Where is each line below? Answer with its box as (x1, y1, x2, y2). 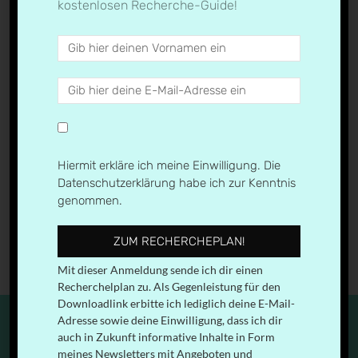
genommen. (58, 193, 123, 208)
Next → (261, 165, 299, 180)
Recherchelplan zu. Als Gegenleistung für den (58, 280, 281, 293)
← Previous (59, 165, 117, 180)
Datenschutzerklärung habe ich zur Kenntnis (58, 176, 296, 190)
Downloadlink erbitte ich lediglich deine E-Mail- (58, 296, 296, 310)
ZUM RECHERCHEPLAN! (113, 234, 245, 249)
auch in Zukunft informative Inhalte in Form (58, 330, 276, 344)
